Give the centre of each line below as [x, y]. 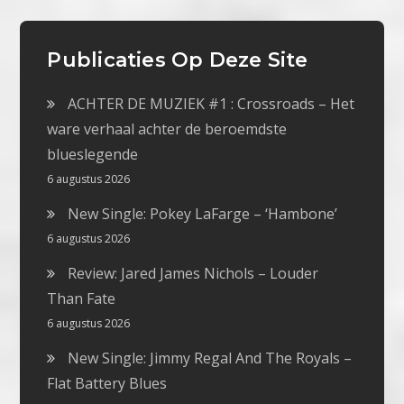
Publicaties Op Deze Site [178, 60]
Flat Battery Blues [107, 383]
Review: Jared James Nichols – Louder [193, 273]
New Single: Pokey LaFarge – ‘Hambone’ [203, 213]
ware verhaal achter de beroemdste [167, 129]
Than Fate [82, 298]
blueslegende [93, 154]
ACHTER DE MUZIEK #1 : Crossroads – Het [211, 103]
